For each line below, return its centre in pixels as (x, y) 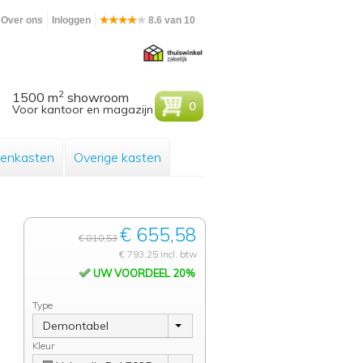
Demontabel (76, 326)
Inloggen (71, 20)
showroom (97, 97)
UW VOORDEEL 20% (143, 273)
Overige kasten (117, 157)
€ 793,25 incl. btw (158, 254)
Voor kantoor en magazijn (83, 109)
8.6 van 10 (171, 20)
